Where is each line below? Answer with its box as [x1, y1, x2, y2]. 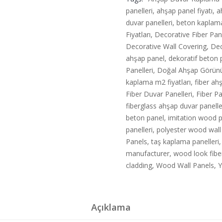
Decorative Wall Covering [126, 42, 207, 51]
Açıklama [91, 201, 131, 213]
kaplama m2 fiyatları [126, 77, 191, 87]
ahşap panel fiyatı [157, 6, 213, 15]
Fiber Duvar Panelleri [126, 89, 192, 99]
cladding [126, 161, 152, 170]
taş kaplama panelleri [151, 137, 219, 146]
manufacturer [126, 149, 169, 158]
